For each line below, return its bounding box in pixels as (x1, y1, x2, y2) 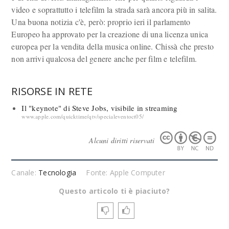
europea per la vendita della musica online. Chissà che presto (11, 41, 214, 52)
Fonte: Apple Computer (86, 167, 165, 177)
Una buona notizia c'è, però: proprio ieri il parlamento (11, 16, 191, 27)
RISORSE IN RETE (11, 84, 93, 98)
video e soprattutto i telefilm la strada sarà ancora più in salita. (11, 4, 217, 15)
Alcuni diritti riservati (89, 135, 157, 145)
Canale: (11, 167, 39, 177)
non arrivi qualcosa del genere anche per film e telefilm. (11, 53, 197, 64)
